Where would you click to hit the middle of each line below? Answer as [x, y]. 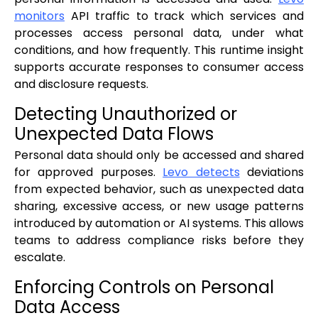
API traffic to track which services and [184, 16]
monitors [39, 16]
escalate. [40, 258]
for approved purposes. [89, 172]
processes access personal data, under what [159, 33]
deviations [272, 172]
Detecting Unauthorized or [126, 114]
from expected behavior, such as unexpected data [159, 190]
